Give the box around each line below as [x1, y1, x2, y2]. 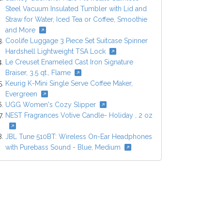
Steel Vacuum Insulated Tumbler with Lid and [5, 5, 147, 13]
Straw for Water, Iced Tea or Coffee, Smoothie [5, 15, 147, 24]
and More [5, 26, 35, 34]
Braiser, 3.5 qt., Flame [5, 69, 71, 77]
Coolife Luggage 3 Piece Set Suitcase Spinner [5, 37, 148, 45]
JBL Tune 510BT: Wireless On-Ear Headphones [5, 133, 152, 141]
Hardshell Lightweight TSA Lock [5, 47, 106, 56]
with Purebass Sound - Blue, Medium [5, 143, 121, 152]
